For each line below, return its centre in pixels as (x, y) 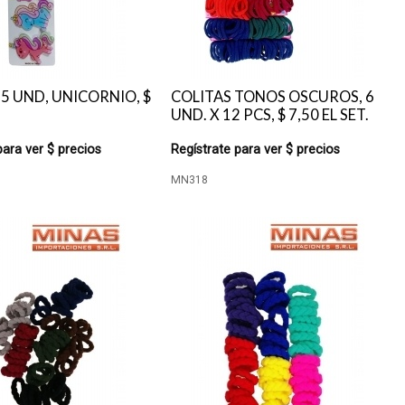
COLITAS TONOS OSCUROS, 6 (273, 97)
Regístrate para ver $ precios (256, 150)
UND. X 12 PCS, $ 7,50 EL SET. (270, 115)
